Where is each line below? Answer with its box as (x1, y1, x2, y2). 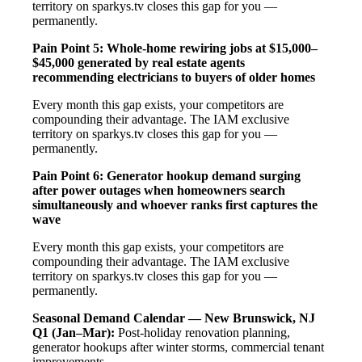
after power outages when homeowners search (32, 183, 285, 197)
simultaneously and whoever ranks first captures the (32, 197, 318, 212)
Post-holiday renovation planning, (115, 325, 290, 339)
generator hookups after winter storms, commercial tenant (32, 339, 324, 354)
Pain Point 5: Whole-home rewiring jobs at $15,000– (32, 40, 318, 55)
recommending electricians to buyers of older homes (32, 69, 315, 84)
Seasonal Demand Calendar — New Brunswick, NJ (32, 310, 315, 325)
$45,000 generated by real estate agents (32, 55, 245, 69)
